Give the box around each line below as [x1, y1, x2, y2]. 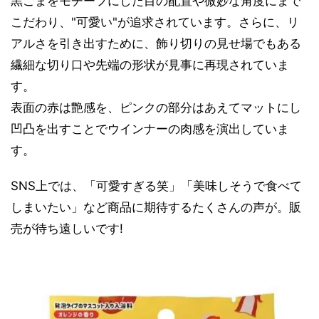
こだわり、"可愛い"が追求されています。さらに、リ [11, 14, 299, 29]
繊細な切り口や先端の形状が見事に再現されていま [11, 57, 289, 72]
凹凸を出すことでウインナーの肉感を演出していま [11, 121, 289, 136]
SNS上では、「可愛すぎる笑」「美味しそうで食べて [11, 178, 302, 193]
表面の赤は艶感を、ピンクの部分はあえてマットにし [11, 100, 301, 115]
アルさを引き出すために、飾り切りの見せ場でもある [11, 36, 301, 51]
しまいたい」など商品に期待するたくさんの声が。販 [11, 199, 301, 214]
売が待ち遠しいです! [11, 221, 123, 236]
